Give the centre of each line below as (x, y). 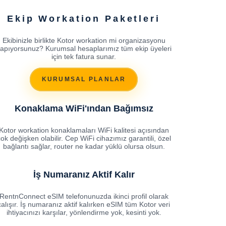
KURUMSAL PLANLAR (84, 79)
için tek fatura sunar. (84, 56)
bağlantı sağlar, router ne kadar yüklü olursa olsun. (84, 146)
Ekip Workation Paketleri (84, 18)
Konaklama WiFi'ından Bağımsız (84, 108)
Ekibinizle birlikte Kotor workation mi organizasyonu (84, 40)
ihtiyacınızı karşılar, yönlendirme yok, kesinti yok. (84, 212)
